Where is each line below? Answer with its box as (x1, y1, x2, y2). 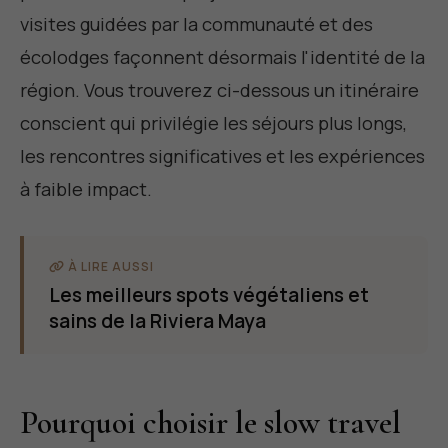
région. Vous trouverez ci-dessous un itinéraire (20, 77, 419, 104)
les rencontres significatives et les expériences (20, 143, 425, 170)
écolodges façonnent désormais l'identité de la (20, 44, 425, 71)
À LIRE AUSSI (65, 258, 154, 276)
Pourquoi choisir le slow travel (20, 403, 401, 443)
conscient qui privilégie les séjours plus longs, (20, 110, 407, 137)
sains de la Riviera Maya (49, 308, 266, 335)
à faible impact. (20, 176, 152, 203)
